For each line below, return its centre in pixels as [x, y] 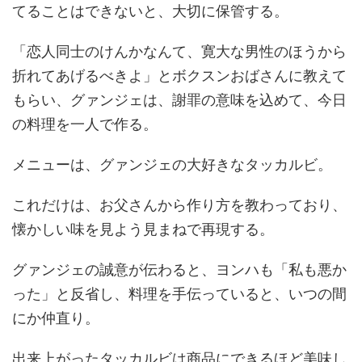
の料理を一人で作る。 [85, 123]
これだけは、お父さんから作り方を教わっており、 [179, 204]
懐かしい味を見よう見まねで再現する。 [143, 228]
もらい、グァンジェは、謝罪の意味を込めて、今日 [179, 99]
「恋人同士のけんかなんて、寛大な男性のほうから [179, 50]
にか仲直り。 [56, 317]
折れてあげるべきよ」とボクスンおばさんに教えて [179, 74]
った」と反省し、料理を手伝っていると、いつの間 [179, 293]
